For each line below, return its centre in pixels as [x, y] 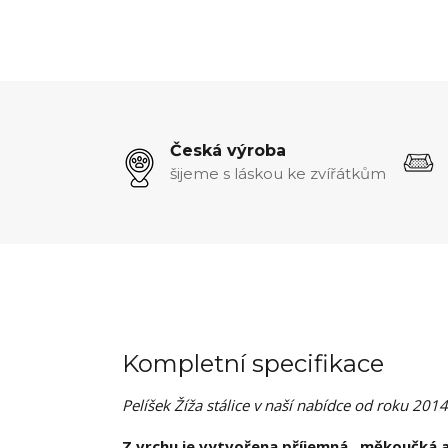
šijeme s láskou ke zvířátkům [278, 173]
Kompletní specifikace [253, 363]
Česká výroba [228, 150]
